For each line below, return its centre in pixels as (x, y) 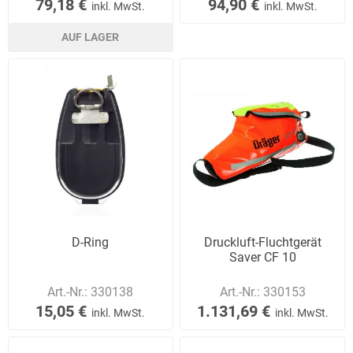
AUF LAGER (91, 37)
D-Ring (91, 242)
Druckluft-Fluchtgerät (262, 242)
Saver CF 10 (262, 257)
